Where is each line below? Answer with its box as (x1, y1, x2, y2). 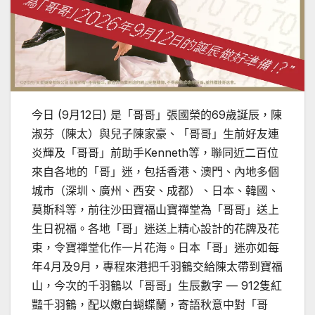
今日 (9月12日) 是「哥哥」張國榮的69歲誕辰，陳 (32, 108, 282, 122)
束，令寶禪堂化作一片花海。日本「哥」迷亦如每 (32, 240, 279, 255)
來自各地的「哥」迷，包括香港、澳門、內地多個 (32, 165, 279, 179)
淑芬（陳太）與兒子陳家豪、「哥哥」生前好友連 (32, 127, 279, 141)
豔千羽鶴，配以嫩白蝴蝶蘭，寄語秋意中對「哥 (32, 297, 268, 312)
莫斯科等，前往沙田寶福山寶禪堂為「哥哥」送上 (32, 202, 279, 217)
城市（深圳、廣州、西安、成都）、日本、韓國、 (32, 184, 279, 198)
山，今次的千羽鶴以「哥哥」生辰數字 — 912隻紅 (32, 278, 282, 293)
